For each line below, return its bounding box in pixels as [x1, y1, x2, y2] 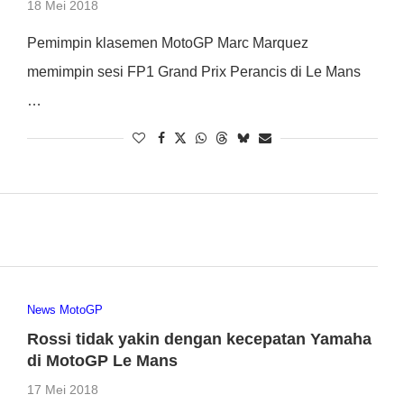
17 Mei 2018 [26, 382, 98, 398]
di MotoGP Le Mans [26, 352, 178, 371]
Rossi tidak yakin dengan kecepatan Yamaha [26, 330, 372, 349]
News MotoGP [26, 303, 103, 317]
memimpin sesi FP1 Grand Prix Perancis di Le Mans [26, 63, 361, 79]
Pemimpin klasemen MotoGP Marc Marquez [26, 34, 308, 50]
